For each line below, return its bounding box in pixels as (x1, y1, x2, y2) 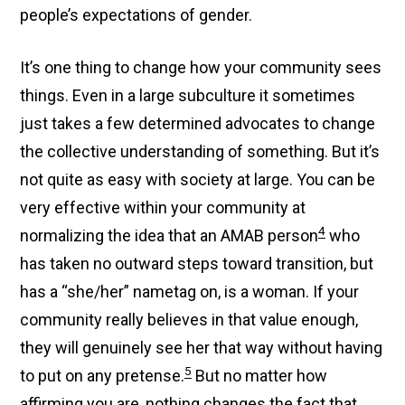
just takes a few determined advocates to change (20, 114, 376, 133)
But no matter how (192, 366, 328, 385)
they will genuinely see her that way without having (20, 338, 383, 357)
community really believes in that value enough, (20, 310, 359, 329)
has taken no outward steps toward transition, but (20, 254, 374, 273)
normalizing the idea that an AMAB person (20, 226, 319, 245)
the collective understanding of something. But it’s (20, 142, 381, 161)
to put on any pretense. (20, 366, 185, 385)
